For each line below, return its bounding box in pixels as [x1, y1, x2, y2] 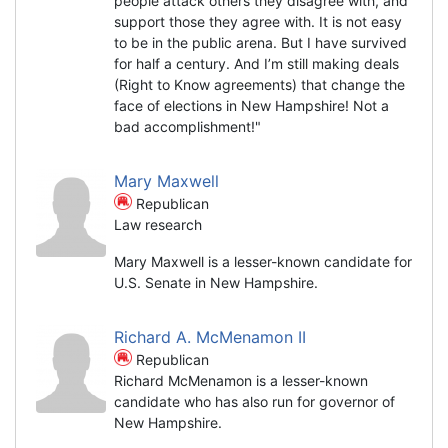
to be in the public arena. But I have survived [114, 33, 407, 51]
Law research [114, 215, 202, 233]
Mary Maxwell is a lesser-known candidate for [114, 252, 412, 270]
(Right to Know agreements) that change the [114, 75, 405, 93]
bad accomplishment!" [114, 117, 261, 135]
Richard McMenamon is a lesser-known [114, 371, 368, 389]
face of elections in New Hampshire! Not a [114, 96, 389, 114]
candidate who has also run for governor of [114, 392, 395, 410]
